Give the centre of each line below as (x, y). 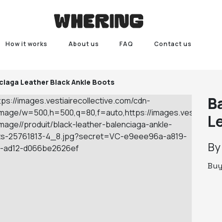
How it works (26, 44)
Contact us (173, 44)
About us (83, 44)
